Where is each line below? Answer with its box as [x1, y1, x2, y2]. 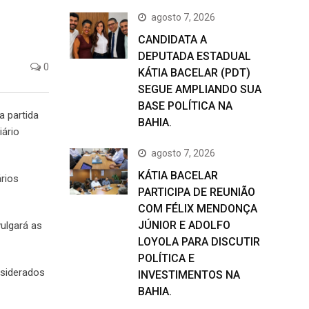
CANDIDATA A [138, 33, 207, 46]
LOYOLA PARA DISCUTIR [138, 235, 260, 248]
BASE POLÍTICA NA [138, 99, 232, 112]
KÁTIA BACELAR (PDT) [138, 66, 250, 79]
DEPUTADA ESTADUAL [138, 50, 251, 63]
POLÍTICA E [138, 252, 195, 265]
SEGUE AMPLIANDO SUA [138, 83, 261, 96]
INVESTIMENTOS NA [138, 268, 240, 281]
